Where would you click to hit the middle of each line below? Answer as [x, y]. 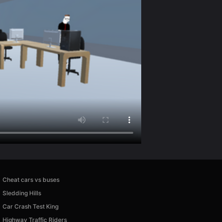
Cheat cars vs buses [31, 179]
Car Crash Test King [30, 206]
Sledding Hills [22, 193]
